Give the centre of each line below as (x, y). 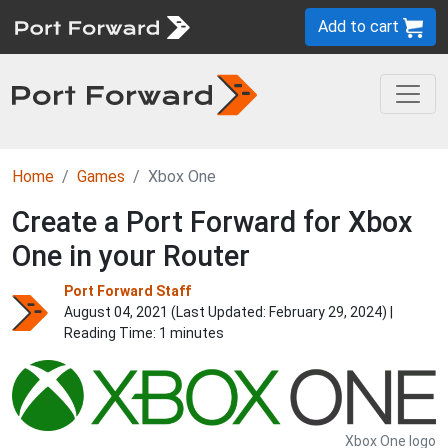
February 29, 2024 (325, 312)
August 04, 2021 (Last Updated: (166, 312)
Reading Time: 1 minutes (144, 333)
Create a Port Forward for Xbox (212, 222)
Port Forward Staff (127, 291)
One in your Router (131, 256)
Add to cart (360, 26)
